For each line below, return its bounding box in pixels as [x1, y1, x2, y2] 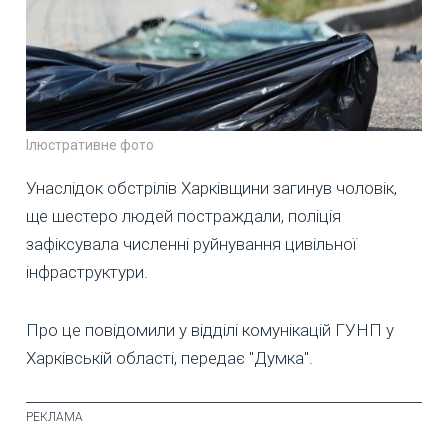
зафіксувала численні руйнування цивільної [26, 233, 356, 254]
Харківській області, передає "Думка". [26, 347, 313, 368]
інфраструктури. [26, 261, 148, 282]
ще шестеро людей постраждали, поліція [26, 205, 341, 226]
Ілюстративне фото [26, 136, 154, 153]
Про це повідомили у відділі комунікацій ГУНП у [26, 319, 394, 340]
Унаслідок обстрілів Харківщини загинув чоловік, [26, 177, 397, 198]
